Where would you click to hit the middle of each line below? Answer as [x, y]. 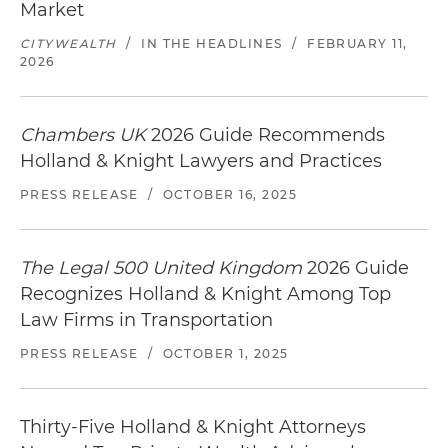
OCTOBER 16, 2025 [230, 194]
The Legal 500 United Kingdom [161, 268]
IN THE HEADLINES [212, 43]
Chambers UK [83, 135]
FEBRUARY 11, [357, 43]
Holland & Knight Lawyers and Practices [201, 161]
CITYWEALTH [68, 43]
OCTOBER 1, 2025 [225, 353]
